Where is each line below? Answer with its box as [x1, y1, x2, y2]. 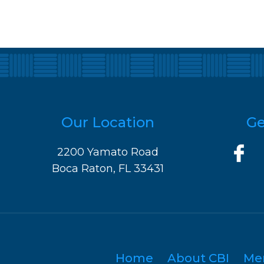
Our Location [61, 114, 154, 131]
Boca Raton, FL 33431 [52, 162, 164, 176]
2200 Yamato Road [57, 146, 159, 159]
